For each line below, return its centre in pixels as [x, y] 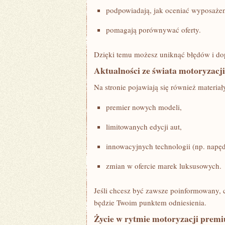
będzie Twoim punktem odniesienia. [150, 202]
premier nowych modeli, [144, 107]
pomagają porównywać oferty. [153, 30]
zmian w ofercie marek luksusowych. [164, 166]
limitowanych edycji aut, [144, 127]
